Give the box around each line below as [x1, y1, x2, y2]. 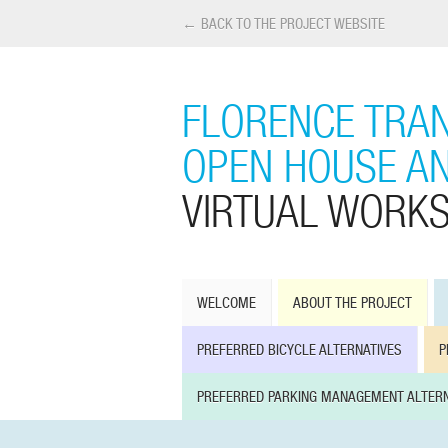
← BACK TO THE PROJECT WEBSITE [182, 15, 385, 32]
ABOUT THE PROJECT [293, 294, 412, 312]
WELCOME [197, 294, 256, 312]
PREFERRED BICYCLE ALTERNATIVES [197, 341, 402, 359]
